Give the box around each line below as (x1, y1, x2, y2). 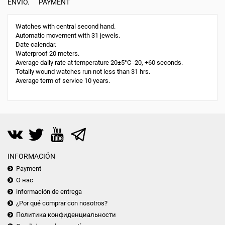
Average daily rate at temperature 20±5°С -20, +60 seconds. (16, 58, 183, 66)
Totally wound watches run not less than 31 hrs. (16, 67, 150, 75)
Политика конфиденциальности (16, 210, 116, 218)
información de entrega (16, 187, 82, 195)
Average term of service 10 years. (16, 76, 110, 84)
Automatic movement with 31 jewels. (16, 31, 120, 39)
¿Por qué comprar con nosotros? (16, 199, 107, 207)
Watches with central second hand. (16, 22, 116, 30)
